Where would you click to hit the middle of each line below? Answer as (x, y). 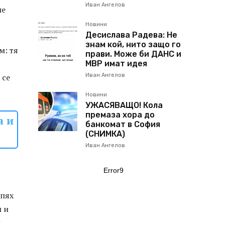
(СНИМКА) (105, 134)
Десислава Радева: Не (131, 35)
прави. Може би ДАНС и (133, 54)
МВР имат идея (116, 64)
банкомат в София (123, 124)
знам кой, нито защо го (133, 44)
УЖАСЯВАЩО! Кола (124, 105)
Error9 (114, 170)
